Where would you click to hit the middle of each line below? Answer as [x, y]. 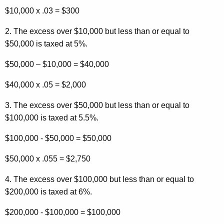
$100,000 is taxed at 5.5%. [52, 118]
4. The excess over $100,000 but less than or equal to [99, 179]
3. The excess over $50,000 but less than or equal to [97, 105]
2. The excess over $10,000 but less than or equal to [97, 31]
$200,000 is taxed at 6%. [48, 192]
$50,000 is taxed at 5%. [46, 44]
